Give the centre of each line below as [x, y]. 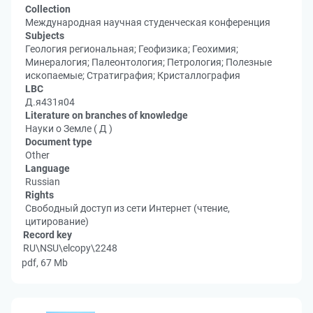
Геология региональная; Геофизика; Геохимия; [132, 49]
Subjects [45, 36]
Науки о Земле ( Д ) [69, 129]
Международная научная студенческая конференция [148, 22]
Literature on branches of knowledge [107, 115]
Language [48, 168]
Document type [59, 142]
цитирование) [57, 221]
